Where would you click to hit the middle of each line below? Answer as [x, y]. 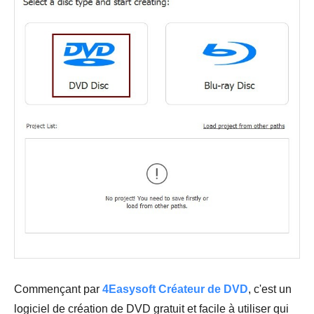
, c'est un [270, 289]
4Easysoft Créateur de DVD [175, 289]
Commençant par [58, 289]
